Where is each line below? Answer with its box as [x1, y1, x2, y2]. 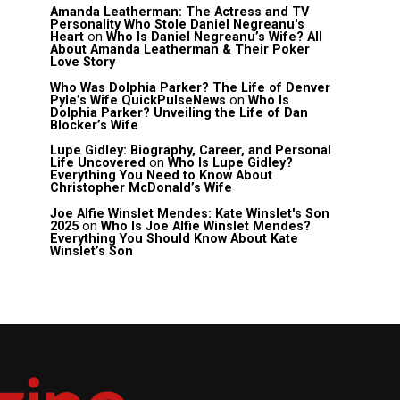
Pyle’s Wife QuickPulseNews [50, 92, 226, 108]
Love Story [50, 54, 115, 71]
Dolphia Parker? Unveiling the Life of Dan [50, 104, 308, 121]
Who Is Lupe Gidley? [168, 155, 293, 171]
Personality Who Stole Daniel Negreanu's [50, 17, 304, 33]
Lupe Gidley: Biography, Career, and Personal [50, 143, 331, 159]
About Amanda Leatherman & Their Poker [50, 42, 310, 58]
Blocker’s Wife [50, 117, 138, 133]
